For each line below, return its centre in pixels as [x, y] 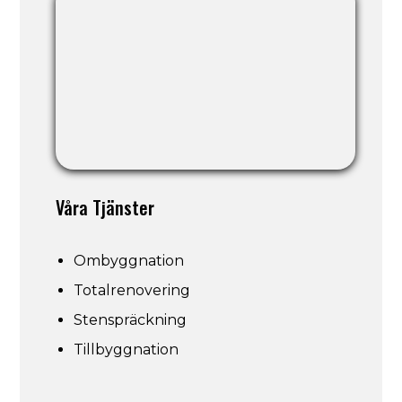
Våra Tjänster [105, 208]
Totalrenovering [132, 291]
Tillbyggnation [127, 350]
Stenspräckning [131, 320]
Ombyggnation [129, 261]
